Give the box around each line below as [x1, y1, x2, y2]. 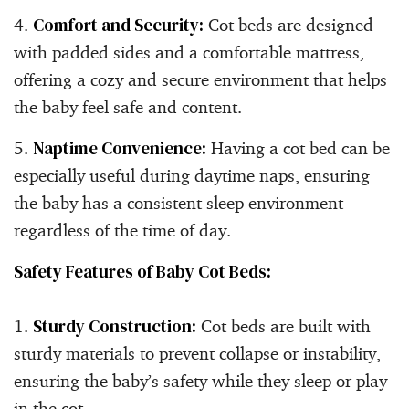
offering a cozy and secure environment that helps [14, 68, 387, 90]
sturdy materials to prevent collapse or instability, [14, 341, 381, 364]
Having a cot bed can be [206, 136, 390, 159]
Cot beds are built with [196, 314, 371, 337]
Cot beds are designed [204, 13, 373, 36]
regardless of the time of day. [14, 218, 231, 241]
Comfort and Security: [33, 12, 204, 37]
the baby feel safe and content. [14, 95, 242, 118]
